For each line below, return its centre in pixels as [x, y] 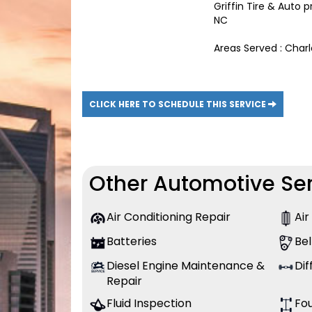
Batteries [132, 242]
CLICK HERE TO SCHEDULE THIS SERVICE [179, 104]
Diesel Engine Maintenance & [186, 266]
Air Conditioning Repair [169, 217]
